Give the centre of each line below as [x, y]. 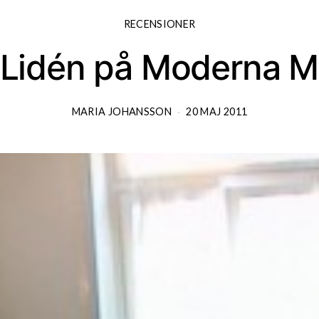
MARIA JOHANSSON [122, 111]
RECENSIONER [159, 23]
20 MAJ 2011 [217, 111]
